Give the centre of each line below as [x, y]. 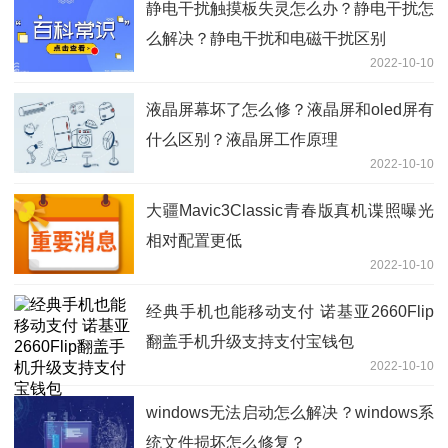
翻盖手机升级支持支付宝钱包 [250, 341]
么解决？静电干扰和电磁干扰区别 [266, 38]
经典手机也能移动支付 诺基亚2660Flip [290, 311]
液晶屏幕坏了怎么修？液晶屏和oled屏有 [290, 109]
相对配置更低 [194, 240]
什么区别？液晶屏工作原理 [242, 139]
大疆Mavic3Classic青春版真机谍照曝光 [290, 210]
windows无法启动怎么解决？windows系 [290, 412]
